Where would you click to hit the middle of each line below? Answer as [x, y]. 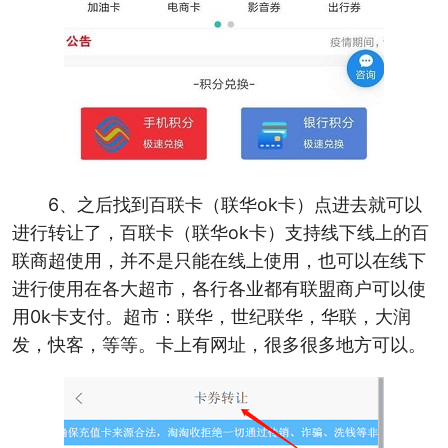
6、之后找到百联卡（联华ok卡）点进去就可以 [234, 205]
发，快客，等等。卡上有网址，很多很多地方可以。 [218, 345]
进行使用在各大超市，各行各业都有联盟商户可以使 [218, 289]
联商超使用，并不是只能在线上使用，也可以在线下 [218, 261]
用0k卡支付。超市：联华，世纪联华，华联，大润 [211, 317]
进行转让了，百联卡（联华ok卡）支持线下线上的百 [220, 233]
